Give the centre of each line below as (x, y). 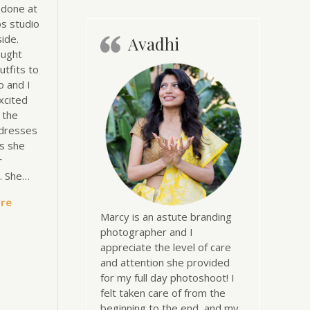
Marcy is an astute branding (166, 217)
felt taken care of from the (163, 293)
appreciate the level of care (165, 247)
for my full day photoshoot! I (167, 277)
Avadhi (153, 44)
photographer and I (146, 232)
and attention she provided (165, 262)
